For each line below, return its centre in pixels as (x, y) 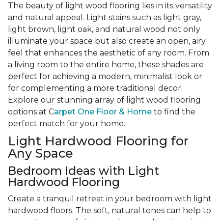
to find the (174, 112)
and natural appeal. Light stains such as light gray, (105, 18)
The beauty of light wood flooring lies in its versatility (110, 6)
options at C (31, 112)
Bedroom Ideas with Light (83, 171)
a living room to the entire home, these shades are (106, 65)
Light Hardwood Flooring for (98, 141)
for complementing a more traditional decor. (95, 88)
